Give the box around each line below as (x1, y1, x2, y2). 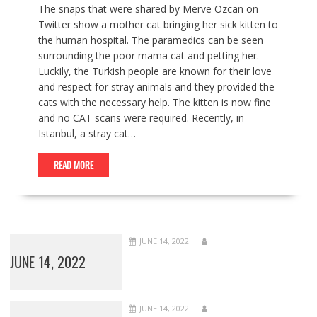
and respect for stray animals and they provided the (38, 79, 275, 93)
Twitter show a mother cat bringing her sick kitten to (38, 17, 278, 31)
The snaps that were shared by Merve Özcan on (38, 1, 258, 16)
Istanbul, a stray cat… (38, 126, 136, 140)
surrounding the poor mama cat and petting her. (38, 48, 259, 62)
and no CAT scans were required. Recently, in (38, 110, 244, 125)
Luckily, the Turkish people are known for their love (38, 64, 272, 78)
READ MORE (53, 157, 93, 172)
